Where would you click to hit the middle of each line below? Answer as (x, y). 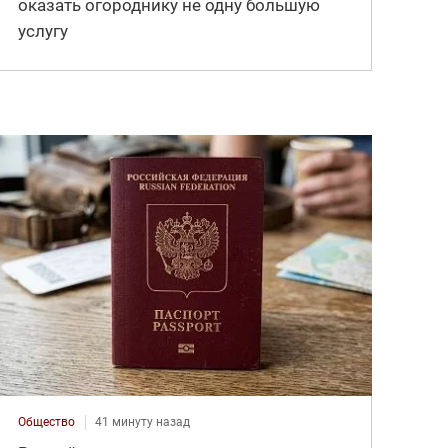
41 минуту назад (143, 422)
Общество (47, 422)
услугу (43, 30)
